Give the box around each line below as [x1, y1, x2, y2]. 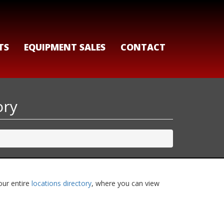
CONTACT [120, 41, 165, 53]
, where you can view [91, 178, 159, 188]
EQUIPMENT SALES [24, 41, 105, 53]
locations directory [31, 178, 91, 188]
